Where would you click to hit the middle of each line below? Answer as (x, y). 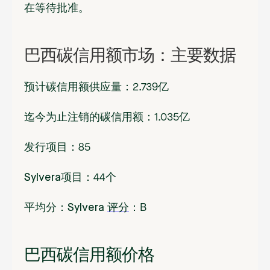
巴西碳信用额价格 (89, 254)
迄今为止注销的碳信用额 (84, 118)
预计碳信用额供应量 (73, 88)
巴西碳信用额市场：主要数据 (130, 55)
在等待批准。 (57, 9)
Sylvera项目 (53, 178)
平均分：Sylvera (66, 208)
